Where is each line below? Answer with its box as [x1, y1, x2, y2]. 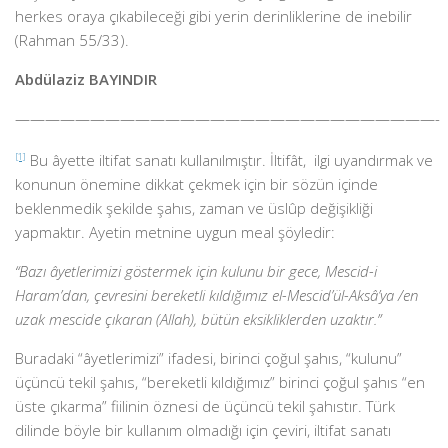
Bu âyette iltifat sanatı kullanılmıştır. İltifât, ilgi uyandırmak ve [26, 150, 433, 170]
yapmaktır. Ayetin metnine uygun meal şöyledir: [15, 222, 335, 242]
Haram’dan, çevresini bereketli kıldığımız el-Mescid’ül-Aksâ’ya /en [15, 285, 418, 305]
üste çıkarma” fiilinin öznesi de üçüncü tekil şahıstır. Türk [15, 396, 395, 416]
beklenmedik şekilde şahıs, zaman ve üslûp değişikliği [15, 198, 373, 218]
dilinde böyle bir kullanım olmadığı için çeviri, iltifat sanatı [15, 420, 391, 440]
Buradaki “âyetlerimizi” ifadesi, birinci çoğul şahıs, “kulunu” [15, 348, 402, 368]
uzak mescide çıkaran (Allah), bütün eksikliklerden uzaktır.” [15, 309, 381, 329]
